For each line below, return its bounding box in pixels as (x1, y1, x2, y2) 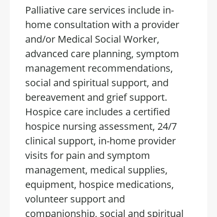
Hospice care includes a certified (25, 105, 170, 118)
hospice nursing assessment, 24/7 (25, 120, 177, 133)
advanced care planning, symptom (25, 47, 179, 60)
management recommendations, (25, 62, 173, 75)
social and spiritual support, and (25, 76, 169, 89)
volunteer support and (25, 192, 125, 205)
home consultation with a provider (25, 18, 179, 31)
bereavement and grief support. (25, 91, 167, 104)
